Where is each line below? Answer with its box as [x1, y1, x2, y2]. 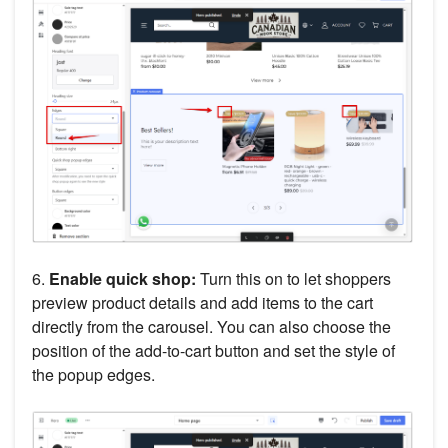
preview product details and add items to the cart [32, 290, 373, 314]
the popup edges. [32, 362, 155, 386]
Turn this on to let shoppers [196, 266, 391, 290]
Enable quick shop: [45, 266, 196, 290]
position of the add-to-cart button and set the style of [32, 338, 395, 362]
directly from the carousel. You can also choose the [32, 314, 391, 338]
